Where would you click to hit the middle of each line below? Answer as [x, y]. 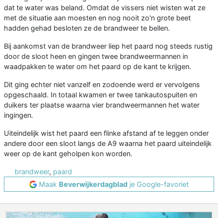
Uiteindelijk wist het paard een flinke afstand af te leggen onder [106, 133]
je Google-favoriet [158, 184]
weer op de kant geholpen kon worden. [68, 154]
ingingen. [18, 115]
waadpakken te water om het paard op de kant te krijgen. [98, 67]
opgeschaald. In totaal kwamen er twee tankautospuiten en [100, 95]
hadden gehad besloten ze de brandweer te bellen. [87, 28]
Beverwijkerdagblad [93, 184]
